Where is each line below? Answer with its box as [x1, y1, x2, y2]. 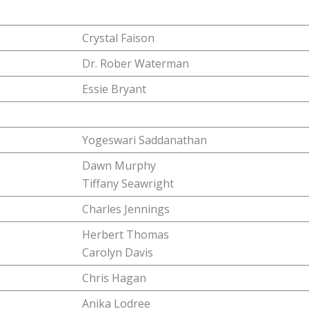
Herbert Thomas [82, 227, 169, 242]
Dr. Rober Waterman [82, 56, 189, 71]
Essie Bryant [82, 81, 146, 97]
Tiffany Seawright [82, 176, 174, 191]
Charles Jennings [82, 201, 170, 217]
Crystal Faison [82, 30, 154, 46]
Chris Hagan [82, 270, 146, 286]
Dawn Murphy [82, 158, 156, 173]
